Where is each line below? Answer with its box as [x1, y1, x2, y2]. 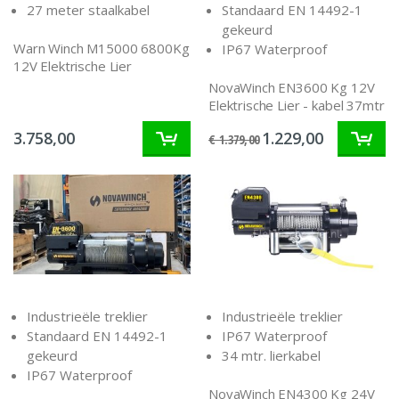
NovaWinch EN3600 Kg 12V [208, 78, 375, 97]
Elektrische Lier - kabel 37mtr [208, 96, 385, 115]
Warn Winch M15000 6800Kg [13, 39, 190, 58]
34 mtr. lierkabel [222, 346, 321, 364]
